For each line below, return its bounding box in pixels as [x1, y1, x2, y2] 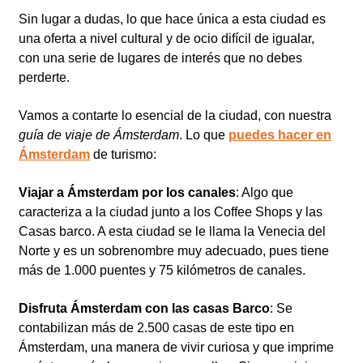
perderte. [19, 70, 70, 84]
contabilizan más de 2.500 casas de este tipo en [19, 320, 294, 335]
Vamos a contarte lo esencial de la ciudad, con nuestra [19, 108, 331, 122]
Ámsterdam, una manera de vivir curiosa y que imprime [19, 340, 334, 354]
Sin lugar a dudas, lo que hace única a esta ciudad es [19, 11, 326, 26]
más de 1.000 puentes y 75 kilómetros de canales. [19, 263, 305, 277]
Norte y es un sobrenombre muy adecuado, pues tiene [19, 243, 329, 258]
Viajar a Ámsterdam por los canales [19, 185, 236, 199]
